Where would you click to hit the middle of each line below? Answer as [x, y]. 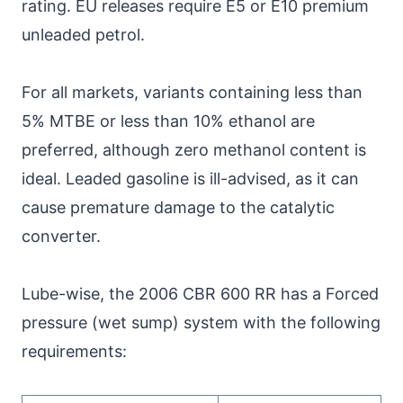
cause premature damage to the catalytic [178, 207]
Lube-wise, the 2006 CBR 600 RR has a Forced [200, 293]
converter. [61, 236]
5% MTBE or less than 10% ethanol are [168, 121]
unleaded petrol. [83, 34]
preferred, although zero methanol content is [194, 149]
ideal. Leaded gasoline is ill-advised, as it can [190, 178]
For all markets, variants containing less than [192, 92]
